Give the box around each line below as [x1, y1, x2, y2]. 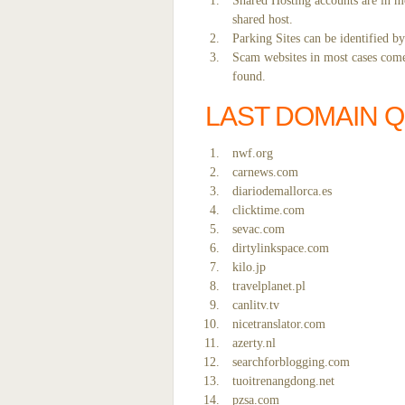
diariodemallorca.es [232, 184, 332, 198]
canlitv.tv [232, 298, 279, 312]
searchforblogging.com [232, 355, 350, 369]
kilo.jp [232, 260, 266, 274]
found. [232, 70, 266, 83]
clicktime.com [232, 203, 305, 217]
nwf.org [232, 146, 273, 160]
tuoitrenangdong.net [232, 374, 334, 388]
